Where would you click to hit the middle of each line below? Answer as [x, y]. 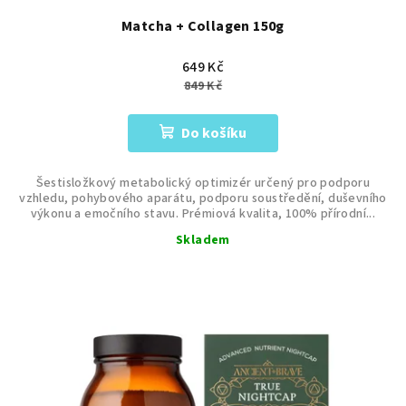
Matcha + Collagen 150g [203, 26]
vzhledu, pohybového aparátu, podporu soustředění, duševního [203, 198]
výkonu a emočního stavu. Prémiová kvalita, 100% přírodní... [203, 213]
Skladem [203, 240]
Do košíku [214, 133]
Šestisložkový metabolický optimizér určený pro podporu [203, 183]
